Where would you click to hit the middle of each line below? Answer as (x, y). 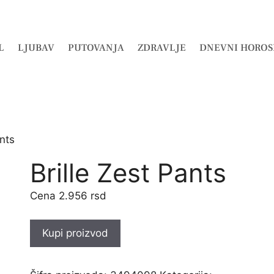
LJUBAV (36, 48)
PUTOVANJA (96, 48)
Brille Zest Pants (128, 173)
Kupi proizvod (75, 233)
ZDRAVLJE (162, 48)
